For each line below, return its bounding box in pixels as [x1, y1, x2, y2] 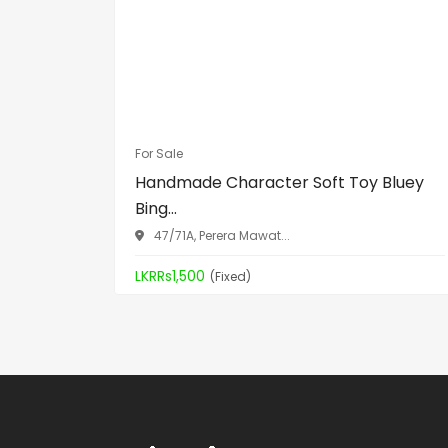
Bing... [135, 197, 177, 221]
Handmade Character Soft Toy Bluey [135, 171, 424, 195]
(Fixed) [210, 267, 251, 285]
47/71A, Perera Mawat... [154, 227, 290, 245]
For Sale [135, 145, 183, 163]
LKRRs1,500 [135, 266, 205, 287]
